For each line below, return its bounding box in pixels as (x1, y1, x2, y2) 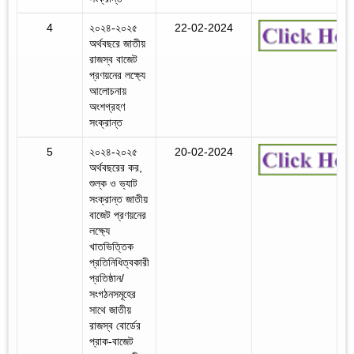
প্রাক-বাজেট (89, 334, 134, 348)
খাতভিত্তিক (89, 239, 134, 253)
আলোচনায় (89, 84, 126, 97)
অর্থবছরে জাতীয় (89, 36, 145, 50)
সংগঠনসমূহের (89, 287, 136, 300)
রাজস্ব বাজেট (89, 52, 137, 66)
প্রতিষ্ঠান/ (89, 271, 124, 284)
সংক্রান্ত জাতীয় (89, 192, 148, 205)
